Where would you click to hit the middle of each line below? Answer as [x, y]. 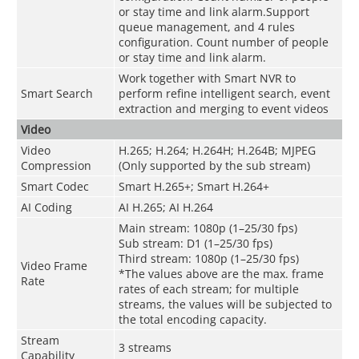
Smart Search [56, 93]
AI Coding [46, 207]
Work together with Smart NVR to [207, 78]
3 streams [145, 347]
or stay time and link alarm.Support [214, 11]
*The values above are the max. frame [221, 273]
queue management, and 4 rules [206, 26]
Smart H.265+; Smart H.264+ [194, 186]
